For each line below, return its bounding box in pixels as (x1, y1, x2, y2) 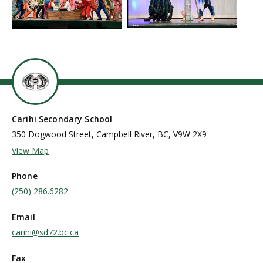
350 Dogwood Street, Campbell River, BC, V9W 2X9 (12, 128, 207, 140)
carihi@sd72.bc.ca (12, 226, 79, 238)
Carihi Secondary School (12, 113, 113, 124)
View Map (12, 144, 49, 156)
